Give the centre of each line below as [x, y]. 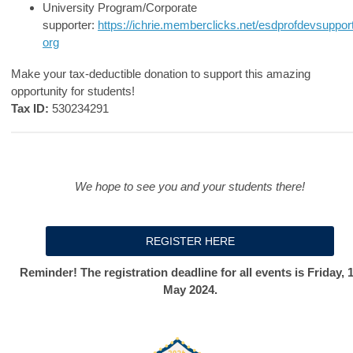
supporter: [70, 24]
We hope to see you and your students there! [190, 186]
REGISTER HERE [190, 241]
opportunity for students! [76, 91]
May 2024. [190, 289]
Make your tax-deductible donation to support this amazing [161, 73]
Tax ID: [30, 108]
